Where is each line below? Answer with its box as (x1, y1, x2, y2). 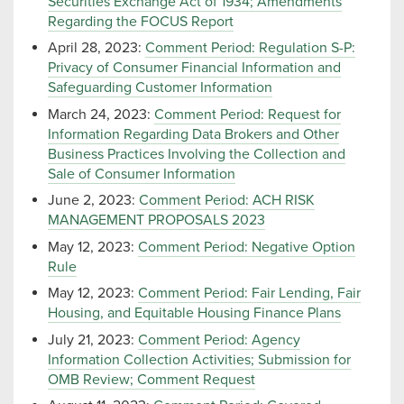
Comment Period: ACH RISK (139, 191, 315, 210)
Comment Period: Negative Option (138, 237, 355, 256)
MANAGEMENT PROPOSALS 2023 (48, 211, 265, 230)
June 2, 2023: (48, 191, 139, 210)
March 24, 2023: (48, 105, 154, 124)
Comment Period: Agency (138, 330, 300, 349)
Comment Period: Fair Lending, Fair (138, 284, 361, 303)
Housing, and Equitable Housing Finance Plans (48, 304, 341, 323)
